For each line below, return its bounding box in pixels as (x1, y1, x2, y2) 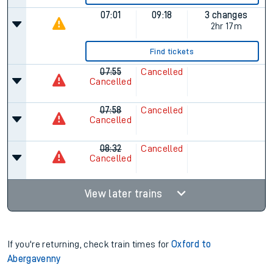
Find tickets (150, 47, 194, 55)
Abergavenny (7, 254, 61, 264)
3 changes (205, 10, 248, 20)
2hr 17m (210, 21, 243, 31)
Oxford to (171, 239, 211, 249)
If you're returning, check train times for (7, 239, 172, 249)
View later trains (84, 188, 165, 199)
